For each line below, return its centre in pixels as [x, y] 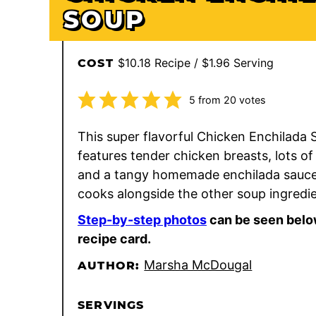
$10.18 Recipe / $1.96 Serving [195, 62]
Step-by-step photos [142, 219]
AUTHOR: [111, 265]
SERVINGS [111, 305]
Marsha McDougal [198, 265]
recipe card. [114, 238]
